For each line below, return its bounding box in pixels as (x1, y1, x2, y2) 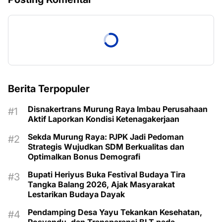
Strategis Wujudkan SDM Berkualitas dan (28, 142, 184, 152)
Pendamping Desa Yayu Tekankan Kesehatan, (28, 207, 202, 218)
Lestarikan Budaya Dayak (28, 189, 125, 200)
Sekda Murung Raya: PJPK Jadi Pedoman (28, 132, 184, 142)
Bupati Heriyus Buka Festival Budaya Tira (28, 169, 185, 180)
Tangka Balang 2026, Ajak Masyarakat (28, 179, 175, 190)
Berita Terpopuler (8, 83, 90, 95)
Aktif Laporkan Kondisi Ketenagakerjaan (28, 114, 179, 124)
